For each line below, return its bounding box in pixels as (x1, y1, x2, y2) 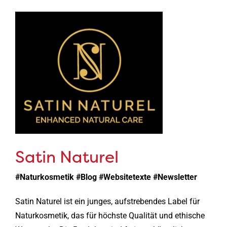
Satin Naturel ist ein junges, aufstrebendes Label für (15, 196, 200, 206)
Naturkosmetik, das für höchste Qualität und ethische (15, 210, 205, 220)
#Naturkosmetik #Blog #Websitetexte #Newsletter (15, 172, 197, 182)
